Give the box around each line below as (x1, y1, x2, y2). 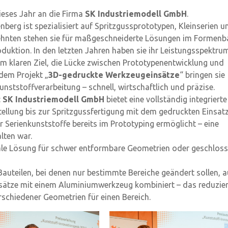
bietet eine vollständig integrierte (104, 95, 227, 104)
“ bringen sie (180, 70, 225, 80)
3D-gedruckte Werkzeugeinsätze (48, 70, 180, 80)
